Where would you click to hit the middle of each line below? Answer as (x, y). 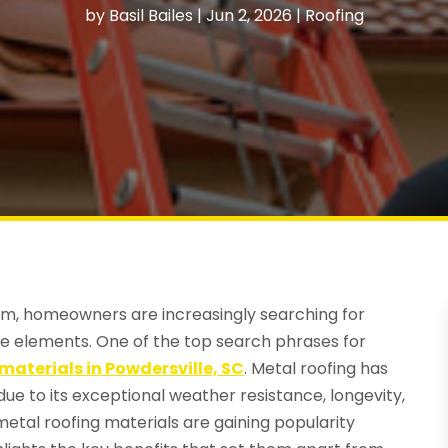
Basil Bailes (150, 16)
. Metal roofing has (316, 369)
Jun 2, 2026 (248, 16)
